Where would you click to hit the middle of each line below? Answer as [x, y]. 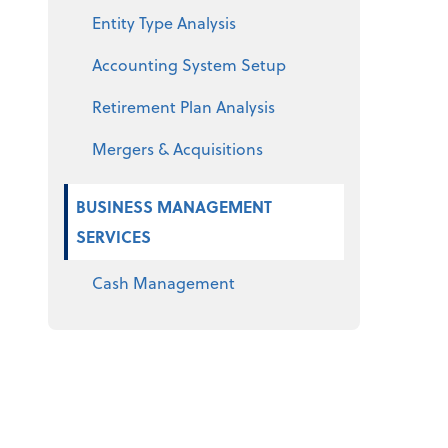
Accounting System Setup [189, 64]
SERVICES [113, 236]
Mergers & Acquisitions [177, 148]
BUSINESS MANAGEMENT [174, 206]
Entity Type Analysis [164, 22]
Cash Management [163, 282]
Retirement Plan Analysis [183, 106]
